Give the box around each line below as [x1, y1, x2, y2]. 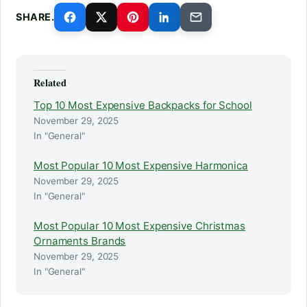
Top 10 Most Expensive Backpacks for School [34, 99, 252, 112]
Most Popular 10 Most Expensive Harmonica [34, 159, 248, 173]
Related [34, 75, 67, 90]
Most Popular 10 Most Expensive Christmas [34, 219, 245, 233]
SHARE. [16, 11, 55, 23]
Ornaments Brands [34, 234, 126, 248]
